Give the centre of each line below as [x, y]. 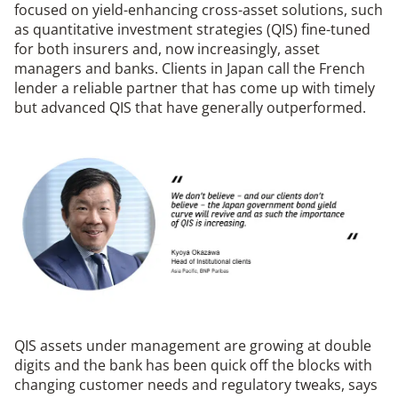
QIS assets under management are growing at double [193, 346]
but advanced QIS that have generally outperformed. [190, 108]
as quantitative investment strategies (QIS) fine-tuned [192, 30]
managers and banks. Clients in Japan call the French [190, 69]
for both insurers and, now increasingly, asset [167, 49]
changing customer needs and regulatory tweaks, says [196, 385]
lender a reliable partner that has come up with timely [195, 88]
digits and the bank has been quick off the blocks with [193, 366]
